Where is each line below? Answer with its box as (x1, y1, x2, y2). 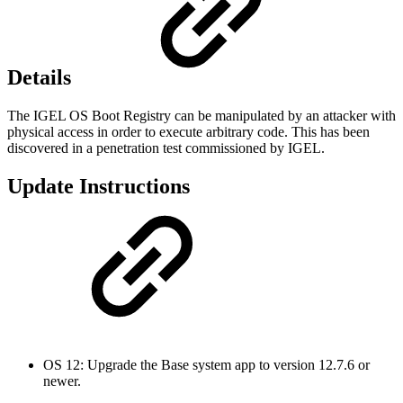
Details (7, 66, 76, 90)
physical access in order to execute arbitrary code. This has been (7, 124, 370, 140)
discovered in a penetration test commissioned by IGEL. (7, 140, 325, 157)
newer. (43, 372, 81, 389)
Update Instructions (7, 175, 190, 199)
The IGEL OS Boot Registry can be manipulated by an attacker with (7, 108, 396, 124)
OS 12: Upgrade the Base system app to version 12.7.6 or (43, 356, 370, 372)
